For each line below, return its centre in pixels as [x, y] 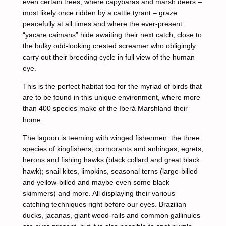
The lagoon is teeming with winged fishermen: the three [111, 137]
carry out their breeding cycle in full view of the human [108, 57]
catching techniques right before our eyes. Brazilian [104, 204]
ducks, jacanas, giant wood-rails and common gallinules [111, 215]
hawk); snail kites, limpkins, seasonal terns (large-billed [110, 171]
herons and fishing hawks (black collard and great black [111, 160]
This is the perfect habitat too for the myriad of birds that [112, 86]
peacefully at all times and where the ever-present [102, 23]
